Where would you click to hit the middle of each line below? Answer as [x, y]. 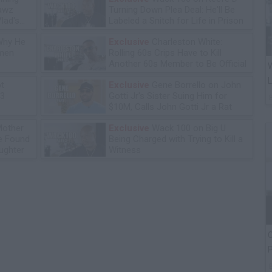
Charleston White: [186, 42]
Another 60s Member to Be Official [178, 64]
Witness [125, 150]
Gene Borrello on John [195, 85]
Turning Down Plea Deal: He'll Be [172, 10]
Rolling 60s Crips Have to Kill [165, 53]
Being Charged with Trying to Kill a [176, 139]
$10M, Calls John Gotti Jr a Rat [170, 107]
